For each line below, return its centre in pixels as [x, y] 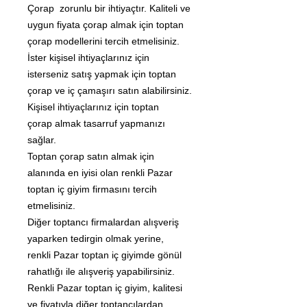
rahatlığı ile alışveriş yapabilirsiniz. [101, 271]
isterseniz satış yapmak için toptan [102, 74]
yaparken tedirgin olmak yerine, [97, 238]
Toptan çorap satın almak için [91, 156]
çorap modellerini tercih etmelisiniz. [103, 41]
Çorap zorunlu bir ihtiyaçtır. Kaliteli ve [109, 8]
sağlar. [42, 139]
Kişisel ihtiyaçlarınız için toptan [93, 107]
